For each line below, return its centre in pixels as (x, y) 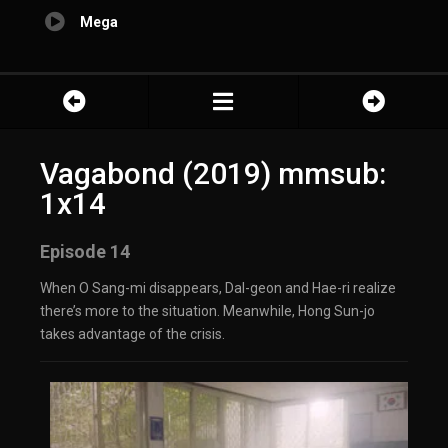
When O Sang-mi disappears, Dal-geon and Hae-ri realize (218, 288)
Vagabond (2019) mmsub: (213, 174)
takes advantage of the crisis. (132, 334)
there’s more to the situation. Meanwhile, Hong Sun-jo (207, 311)
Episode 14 (85, 252)
